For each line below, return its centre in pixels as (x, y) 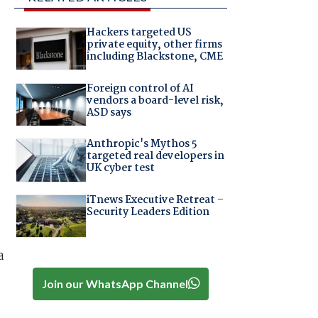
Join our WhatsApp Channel (115, 283)
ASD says (109, 113)
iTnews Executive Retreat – (155, 200)
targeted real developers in (155, 157)
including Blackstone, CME (154, 57)
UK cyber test (120, 169)
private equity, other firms (154, 45)
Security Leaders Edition (148, 212)
